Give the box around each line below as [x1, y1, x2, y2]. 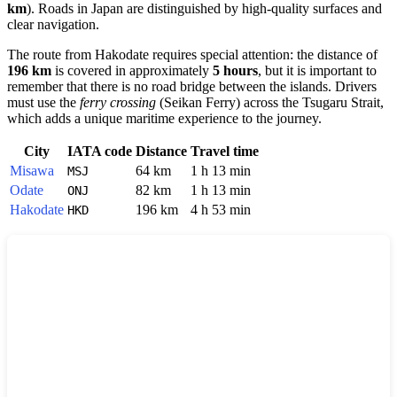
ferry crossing [80, 95, 156, 111]
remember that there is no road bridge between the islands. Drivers [7, 79, 377, 95]
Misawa [10, 163, 54, 179]
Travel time [191, 144, 259, 160]
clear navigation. [7, 17, 99, 33]
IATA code [67, 144, 132, 160]
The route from [7, 47, 95, 63]
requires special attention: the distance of [149, 47, 378, 63]
